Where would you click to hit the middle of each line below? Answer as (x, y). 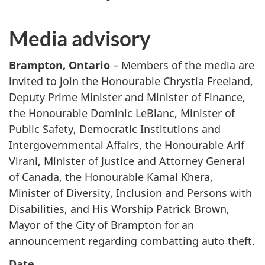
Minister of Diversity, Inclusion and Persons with (130, 193)
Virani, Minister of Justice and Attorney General (127, 161)
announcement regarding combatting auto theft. (132, 241)
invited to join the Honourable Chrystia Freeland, (131, 81)
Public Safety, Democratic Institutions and (115, 129)
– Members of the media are (182, 65)
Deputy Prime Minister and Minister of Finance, (127, 97)
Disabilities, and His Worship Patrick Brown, (119, 209)
